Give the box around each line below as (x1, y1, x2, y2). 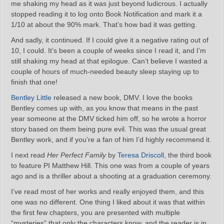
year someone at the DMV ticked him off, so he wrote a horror (11, 114, 206, 122)
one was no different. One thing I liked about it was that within (11, 198, 205, 206)
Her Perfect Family (47, 151, 106, 159)
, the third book (164, 151, 211, 159)
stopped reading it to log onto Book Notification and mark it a (11, 10, 202, 18)
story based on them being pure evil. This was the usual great (11, 125, 206, 133)
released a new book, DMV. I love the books (51, 93, 192, 101)
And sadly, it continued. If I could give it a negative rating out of (11, 36, 208, 44)
